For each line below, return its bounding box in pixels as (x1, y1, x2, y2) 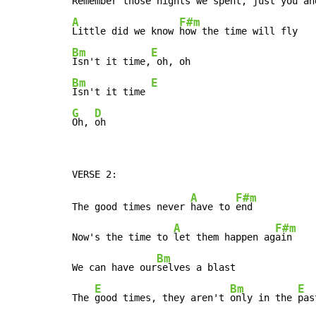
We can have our (72, 262, 157, 274)
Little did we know (72, 25, 179, 37)
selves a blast (157, 262, 236, 274)
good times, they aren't (95, 292, 230, 304)
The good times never (72, 201, 190, 213)
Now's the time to (72, 231, 174, 243)
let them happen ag (174, 231, 275, 243)
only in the (230, 292, 298, 304)
